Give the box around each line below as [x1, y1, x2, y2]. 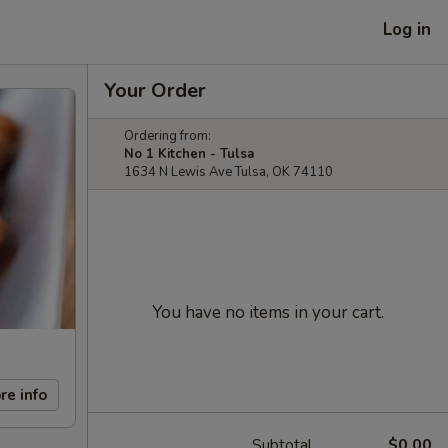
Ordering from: [124, 127, 211, 145]
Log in [383, 17, 431, 41]
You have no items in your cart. [152, 301, 384, 324]
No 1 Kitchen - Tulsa [124, 145, 254, 163]
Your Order [104, 77, 206, 104]
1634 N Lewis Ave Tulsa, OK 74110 [124, 163, 333, 181]
